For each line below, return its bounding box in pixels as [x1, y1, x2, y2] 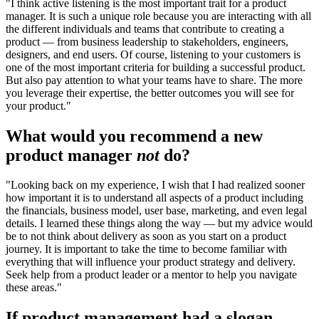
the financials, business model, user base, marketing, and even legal [6, 204, 307, 217]
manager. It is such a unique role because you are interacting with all [6, 9, 311, 22]
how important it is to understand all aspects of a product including [6, 192, 303, 204]
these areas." [6, 281, 62, 294]
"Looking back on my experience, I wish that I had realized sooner [6, 179, 305, 192]
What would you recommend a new [6, 126, 263, 145]
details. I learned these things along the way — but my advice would [6, 217, 313, 230]
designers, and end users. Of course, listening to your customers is [6, 48, 300, 61]
